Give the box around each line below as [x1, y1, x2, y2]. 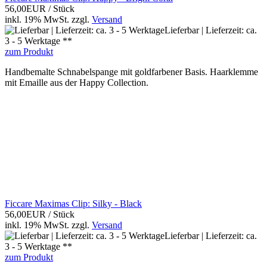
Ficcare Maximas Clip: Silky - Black [5, 198, 142, 209]
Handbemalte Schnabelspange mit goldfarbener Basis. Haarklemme [5, 67, 258, 77]
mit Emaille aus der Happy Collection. [5, 77, 148, 88]
